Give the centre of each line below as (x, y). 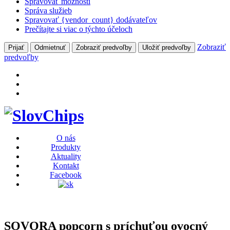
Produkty (66, 147)
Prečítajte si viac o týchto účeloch (79, 29)
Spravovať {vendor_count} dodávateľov (91, 20)
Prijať (16, 48)
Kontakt (66, 166)
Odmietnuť (50, 48)
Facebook (66, 175)
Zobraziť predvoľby (104, 48)
